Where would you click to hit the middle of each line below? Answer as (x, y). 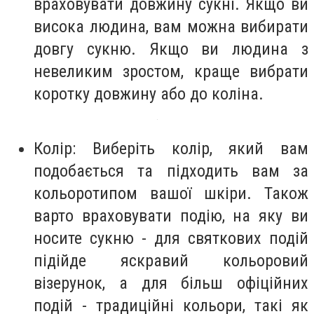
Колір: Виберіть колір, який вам (171, 148)
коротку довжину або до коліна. (149, 94)
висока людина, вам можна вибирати (171, 26)
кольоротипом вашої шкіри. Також (171, 193)
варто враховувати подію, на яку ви (171, 216)
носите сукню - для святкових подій (171, 238)
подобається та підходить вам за (171, 171)
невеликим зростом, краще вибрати (171, 71)
